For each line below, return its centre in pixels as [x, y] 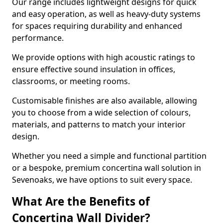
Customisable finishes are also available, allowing [105, 101]
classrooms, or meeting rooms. [72, 81]
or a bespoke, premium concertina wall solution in [107, 168]
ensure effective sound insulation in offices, [94, 69]
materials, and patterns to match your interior [99, 124]
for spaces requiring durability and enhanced [97, 26]
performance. [39, 38]
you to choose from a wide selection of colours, [101, 112]
